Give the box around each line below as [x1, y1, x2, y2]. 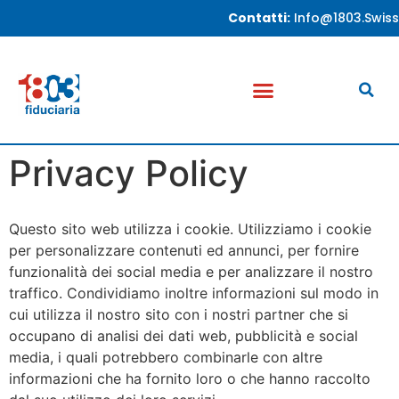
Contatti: [228, 9, 290, 27]
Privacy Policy [9, 151, 248, 196]
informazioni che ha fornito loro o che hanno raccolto [9, 370, 370, 388]
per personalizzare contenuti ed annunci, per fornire [9, 241, 359, 260]
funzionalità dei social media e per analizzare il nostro [9, 263, 373, 281]
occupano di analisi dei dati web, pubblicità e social [9, 327, 358, 346]
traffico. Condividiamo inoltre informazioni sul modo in [9, 284, 379, 303]
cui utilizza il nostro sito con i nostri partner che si [9, 305, 348, 324]
